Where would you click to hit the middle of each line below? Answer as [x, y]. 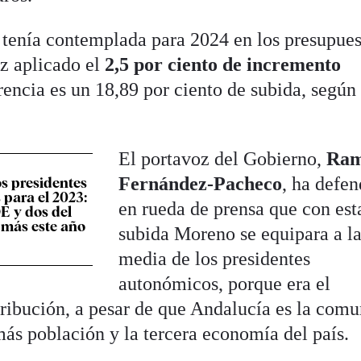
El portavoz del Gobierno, [223, 159]
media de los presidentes [215, 259]
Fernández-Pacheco [201, 184]
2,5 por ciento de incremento [223, 65]
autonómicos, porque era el [225, 284]
